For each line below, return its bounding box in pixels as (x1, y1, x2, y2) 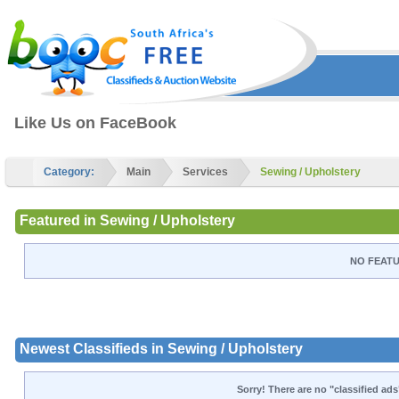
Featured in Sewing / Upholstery (20, 212, 235, 228)
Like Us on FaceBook (14, 114, 176, 132)
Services (183, 166, 228, 179)
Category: (44, 166, 94, 179)
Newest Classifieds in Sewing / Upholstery (20, 340, 303, 356)
